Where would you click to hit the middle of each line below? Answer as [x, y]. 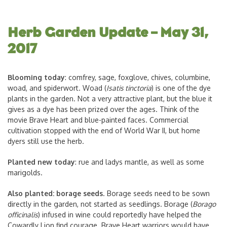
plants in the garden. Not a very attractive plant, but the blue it [110, 98]
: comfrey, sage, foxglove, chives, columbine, [138, 77]
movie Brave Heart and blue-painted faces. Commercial [98, 120]
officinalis [23, 214]
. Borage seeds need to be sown [156, 193]
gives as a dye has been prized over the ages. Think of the [103, 109]
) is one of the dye [181, 88]
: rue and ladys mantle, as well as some [140, 162]
